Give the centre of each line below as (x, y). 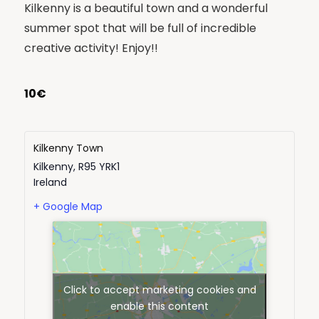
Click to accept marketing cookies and (159, 290)
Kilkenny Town (68, 148)
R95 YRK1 (99, 167)
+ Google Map (68, 207)
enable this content (159, 307)
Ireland (50, 183)
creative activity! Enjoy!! (91, 48)
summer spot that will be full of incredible (140, 28)
